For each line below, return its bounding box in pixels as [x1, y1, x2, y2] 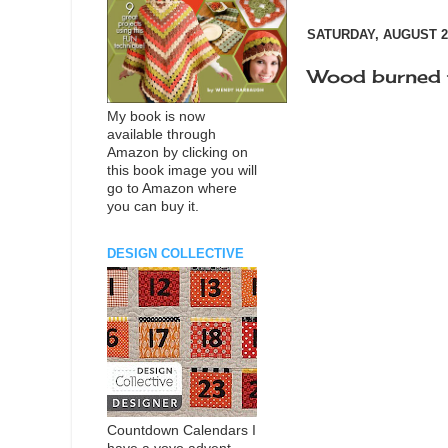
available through [107, 126, 216, 142]
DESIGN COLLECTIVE [107, 245, 244, 261]
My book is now [107, 108, 205, 124]
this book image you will [107, 162, 257, 178]
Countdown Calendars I [107, 423, 256, 439]
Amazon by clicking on [107, 144, 248, 160]
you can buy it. [107, 198, 199, 214]
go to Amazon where [107, 180, 237, 196]
